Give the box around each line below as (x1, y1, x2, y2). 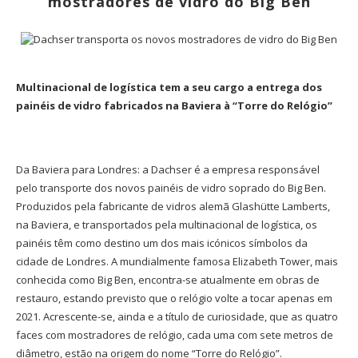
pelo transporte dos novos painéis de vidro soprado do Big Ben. (16, 181, 326, 196)
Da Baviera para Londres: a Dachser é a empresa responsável (16, 162, 320, 177)
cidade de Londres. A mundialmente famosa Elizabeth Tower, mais (16, 254, 338, 269)
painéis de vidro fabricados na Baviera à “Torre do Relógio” (16, 98, 332, 113)
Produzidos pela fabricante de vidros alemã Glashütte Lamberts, (16, 199, 330, 214)
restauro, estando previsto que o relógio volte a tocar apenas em (16, 291, 332, 306)
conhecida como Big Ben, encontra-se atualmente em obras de (16, 272, 320, 288)
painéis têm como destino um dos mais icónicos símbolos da (16, 236, 308, 251)
